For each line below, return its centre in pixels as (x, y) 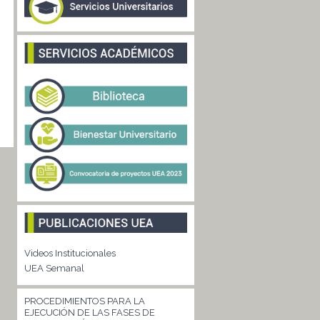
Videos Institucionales (70, 253)
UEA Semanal (54, 268)
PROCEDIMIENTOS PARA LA (84, 301)
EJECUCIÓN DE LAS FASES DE (89, 312)
